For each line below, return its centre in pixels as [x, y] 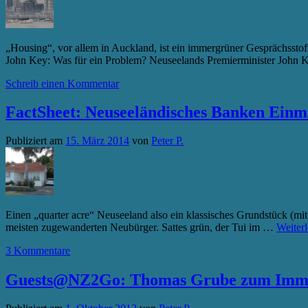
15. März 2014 [97, 141]
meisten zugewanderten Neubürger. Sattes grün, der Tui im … [141, 228]
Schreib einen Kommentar [62, 83]
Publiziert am [34, 141]
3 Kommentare [38, 251]
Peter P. [167, 141]
